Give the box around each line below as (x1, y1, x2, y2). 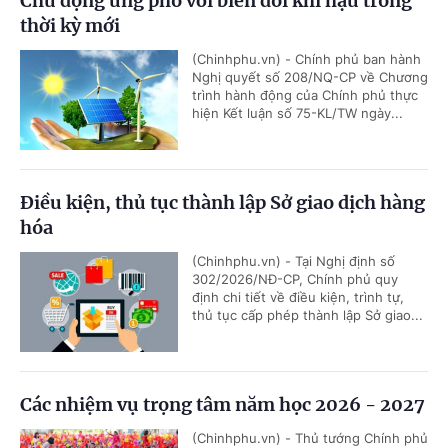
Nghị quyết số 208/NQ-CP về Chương (192, 69, 428, 86)
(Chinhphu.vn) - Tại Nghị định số (192, 253, 395, 270)
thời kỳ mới (20, 14, 120, 38)
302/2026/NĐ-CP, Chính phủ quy (192, 271, 398, 288)
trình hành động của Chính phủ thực (192, 87, 418, 104)
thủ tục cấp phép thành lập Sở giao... (192, 307, 423, 324)
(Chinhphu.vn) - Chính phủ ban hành (192, 51, 421, 68)
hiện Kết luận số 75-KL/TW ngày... (192, 105, 403, 122)
